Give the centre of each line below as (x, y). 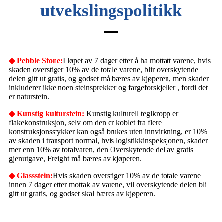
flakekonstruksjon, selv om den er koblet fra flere (85, 123)
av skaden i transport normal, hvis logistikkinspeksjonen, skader (108, 141)
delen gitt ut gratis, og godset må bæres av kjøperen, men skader (109, 79)
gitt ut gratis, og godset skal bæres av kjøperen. (82, 194)
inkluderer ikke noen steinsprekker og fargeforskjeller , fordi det (108, 88)
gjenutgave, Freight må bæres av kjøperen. (75, 159)
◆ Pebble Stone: (36, 61)
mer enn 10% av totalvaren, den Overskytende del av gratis (101, 150)
